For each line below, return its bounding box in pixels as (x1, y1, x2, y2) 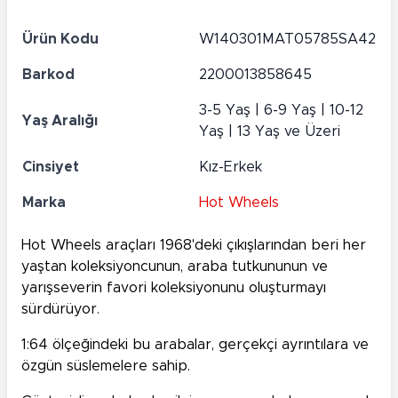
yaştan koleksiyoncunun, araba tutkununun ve (21, 259, 328, 275)
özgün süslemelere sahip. (21, 359, 190, 374)
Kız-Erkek (199, 160, 262, 175)
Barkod (22, 68, 75, 83)
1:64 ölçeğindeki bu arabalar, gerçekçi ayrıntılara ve (21, 338, 369, 353)
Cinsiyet (22, 160, 79, 175)
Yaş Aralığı (22, 114, 98, 129)
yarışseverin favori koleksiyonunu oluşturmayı (21, 281, 326, 296)
